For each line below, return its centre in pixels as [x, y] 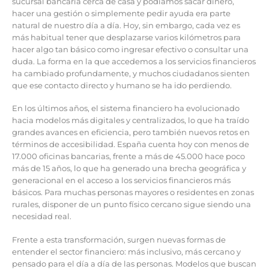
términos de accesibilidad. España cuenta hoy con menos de [131, 144]
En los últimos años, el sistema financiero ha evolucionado [126, 108]
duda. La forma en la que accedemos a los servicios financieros [134, 61]
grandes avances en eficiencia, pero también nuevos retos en [131, 132]
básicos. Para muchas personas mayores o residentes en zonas [133, 192]
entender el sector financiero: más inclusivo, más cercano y [126, 251]
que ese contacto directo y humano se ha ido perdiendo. [122, 85]
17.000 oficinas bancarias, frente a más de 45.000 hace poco [128, 156]
